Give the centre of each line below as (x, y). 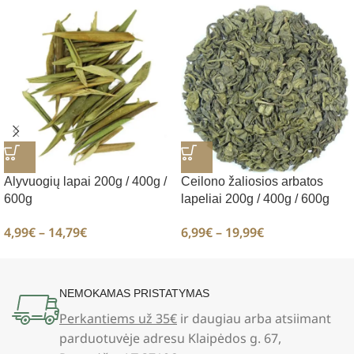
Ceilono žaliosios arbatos (252, 182)
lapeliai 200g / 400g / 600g (255, 199)
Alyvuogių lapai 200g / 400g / (85, 182)
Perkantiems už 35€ (118, 319)
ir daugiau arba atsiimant (254, 319)
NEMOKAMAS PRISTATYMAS (134, 294)
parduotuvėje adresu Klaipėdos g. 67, (170, 339)
